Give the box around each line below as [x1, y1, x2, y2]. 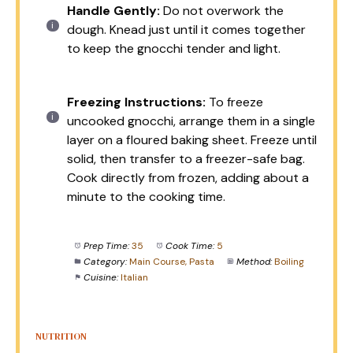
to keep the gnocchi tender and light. [67, 40, 281, 57]
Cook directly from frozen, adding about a [67, 169, 309, 186]
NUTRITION [35, 330, 87, 343]
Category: [83, 255, 127, 268]
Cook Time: [165, 240, 214, 252]
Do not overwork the [160, 2, 284, 19]
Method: [236, 255, 272, 268]
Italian [120, 271, 148, 284]
